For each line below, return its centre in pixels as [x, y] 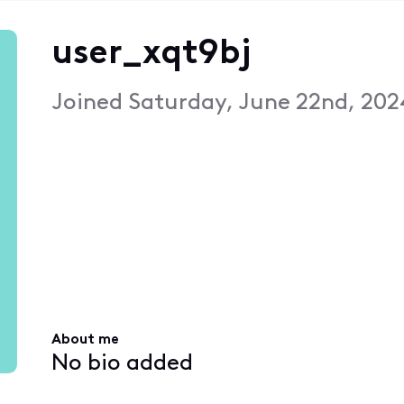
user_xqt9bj [151, 54]
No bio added [122, 363]
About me [85, 340]
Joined [89, 103]
